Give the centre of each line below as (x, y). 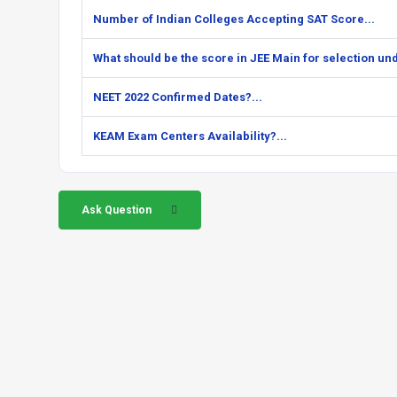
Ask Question (117, 210)
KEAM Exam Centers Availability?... (190, 136)
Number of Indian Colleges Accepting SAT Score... (234, 19)
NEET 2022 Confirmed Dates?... (178, 97)
